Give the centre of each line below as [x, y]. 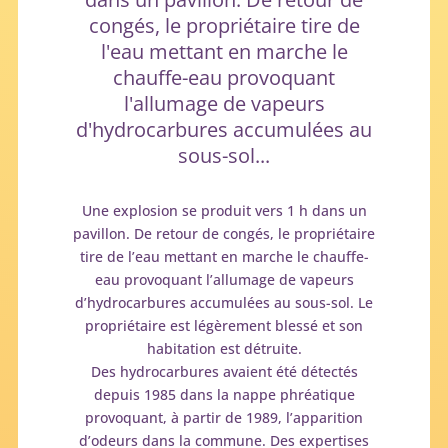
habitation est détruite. [224, 348]
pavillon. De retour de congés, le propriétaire [224, 233]
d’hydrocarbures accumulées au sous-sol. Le [224, 302]
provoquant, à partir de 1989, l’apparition [224, 417]
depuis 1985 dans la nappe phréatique [224, 394]
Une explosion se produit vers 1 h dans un [224, 210]
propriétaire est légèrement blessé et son [224, 325]
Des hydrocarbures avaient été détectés [224, 371]
